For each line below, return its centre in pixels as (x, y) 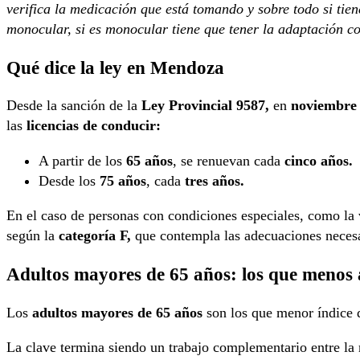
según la (33, 236)
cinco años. (319, 160)
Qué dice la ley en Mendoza (115, 67)
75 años (121, 180)
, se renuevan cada (229, 160)
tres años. (213, 180)
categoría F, (95, 236)
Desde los (67, 180)
